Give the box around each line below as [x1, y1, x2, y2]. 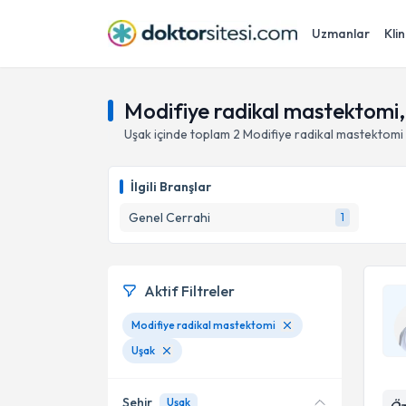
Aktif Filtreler [144, 282, 235, 300]
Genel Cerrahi [129, 209, 210, 226]
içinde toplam [151, 126, 233, 142]
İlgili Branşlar [130, 179, 211, 195]
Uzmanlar [312, 25, 370, 42]
